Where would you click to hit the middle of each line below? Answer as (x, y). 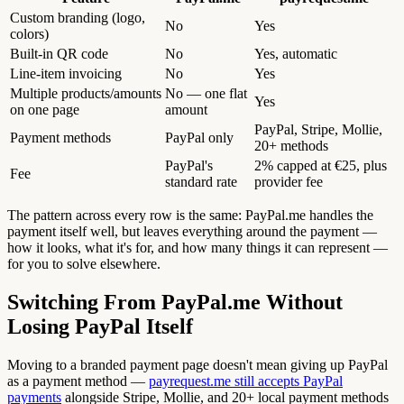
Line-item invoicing (66, 74)
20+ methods (291, 146)
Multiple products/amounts (86, 94)
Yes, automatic (296, 54)
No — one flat (206, 94)
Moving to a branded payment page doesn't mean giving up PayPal (197, 365)
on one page (45, 110)
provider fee (289, 182)
